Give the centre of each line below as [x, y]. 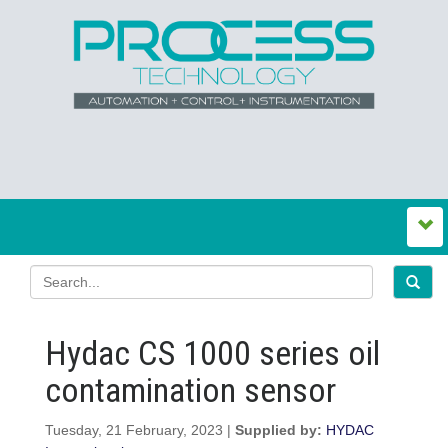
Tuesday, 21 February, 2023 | [140, 430]
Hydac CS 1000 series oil [212, 353]
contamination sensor [190, 390]
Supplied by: [280, 430]
